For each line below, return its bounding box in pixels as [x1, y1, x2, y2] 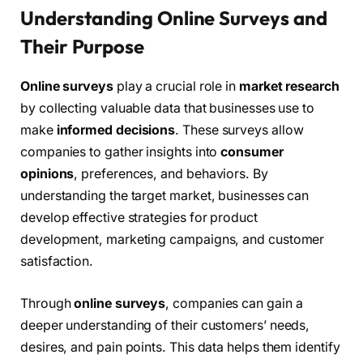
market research [238, 79, 340, 95]
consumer [220, 144, 284, 160]
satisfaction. [20, 254, 93, 270]
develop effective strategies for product [20, 210, 258, 226]
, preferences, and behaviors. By [74, 166, 268, 182]
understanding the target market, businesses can [20, 188, 310, 204]
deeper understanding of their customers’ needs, [20, 317, 310, 333]
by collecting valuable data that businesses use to [20, 100, 315, 117]
